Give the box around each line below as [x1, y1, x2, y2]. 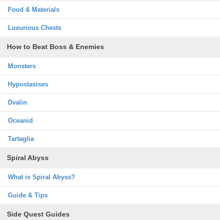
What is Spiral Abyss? [8, 173, 75, 181]
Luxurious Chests [8, 24, 61, 31]
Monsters [8, 62, 36, 70]
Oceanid [8, 117, 33, 124]
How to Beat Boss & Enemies [7, 43, 104, 51]
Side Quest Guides [7, 210, 70, 218]
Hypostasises [8, 81, 48, 88]
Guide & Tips [8, 192, 48, 199]
